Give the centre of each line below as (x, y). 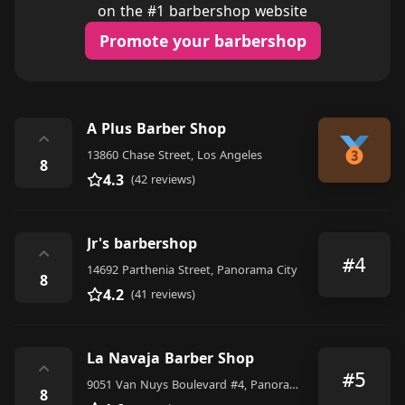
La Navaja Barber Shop (170, 358)
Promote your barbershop (202, 41)
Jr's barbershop (142, 244)
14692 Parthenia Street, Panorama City (192, 270)
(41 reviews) (163, 294)
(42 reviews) (163, 179)
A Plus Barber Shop (156, 129)
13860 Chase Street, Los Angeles (174, 155)
